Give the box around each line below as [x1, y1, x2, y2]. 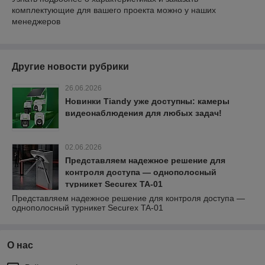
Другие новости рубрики [12, 62, 129, 72]
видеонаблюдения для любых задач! [65, 108, 222, 118]
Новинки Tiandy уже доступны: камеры [65, 96, 230, 106]
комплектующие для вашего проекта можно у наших [12, 5, 216, 15]
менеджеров [12, 17, 60, 27]
